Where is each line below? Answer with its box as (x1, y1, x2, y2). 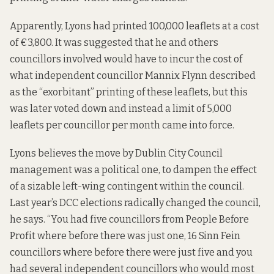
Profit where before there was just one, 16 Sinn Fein (10, 230, 240, 242)
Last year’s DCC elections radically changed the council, (10, 197, 261, 209)
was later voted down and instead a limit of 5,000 (10, 102, 232, 114)
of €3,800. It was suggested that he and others (10, 36, 218, 48)
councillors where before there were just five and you (10, 246, 253, 259)
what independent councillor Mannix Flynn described (10, 69, 256, 81)
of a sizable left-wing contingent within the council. (10, 180, 244, 193)
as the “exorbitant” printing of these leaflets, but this (10, 86, 248, 98)
